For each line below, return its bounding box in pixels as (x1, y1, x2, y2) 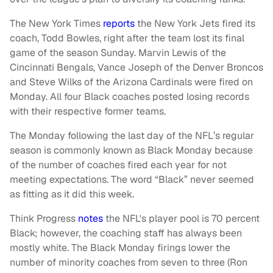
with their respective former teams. (10, 105, 166, 118)
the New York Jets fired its (135, 17, 255, 30)
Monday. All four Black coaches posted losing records (10, 90, 249, 104)
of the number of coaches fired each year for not (10, 158, 227, 172)
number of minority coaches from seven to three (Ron (10, 256, 247, 269)
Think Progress (10, 212, 78, 225)
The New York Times (10, 17, 103, 30)
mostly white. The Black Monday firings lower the (10, 241, 230, 255)
